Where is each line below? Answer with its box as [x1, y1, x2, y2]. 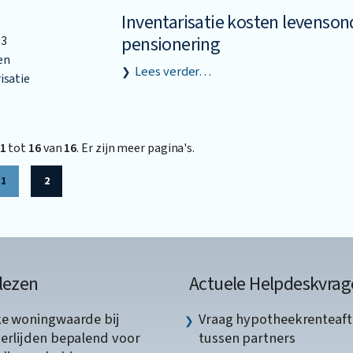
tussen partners [198, 328, 295, 349]
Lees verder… [135, 61, 212, 81]
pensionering [121, 30, 221, 58]
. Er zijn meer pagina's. [76, 139, 195, 157]
